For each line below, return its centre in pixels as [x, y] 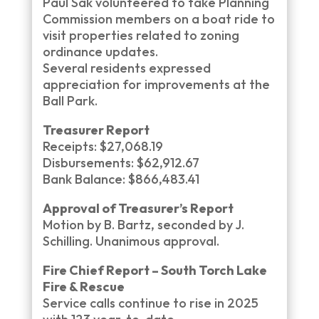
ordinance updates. [100, 52]
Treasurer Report [96, 130]
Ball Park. [70, 101]
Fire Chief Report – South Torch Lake [155, 270]
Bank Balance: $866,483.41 [121, 179]
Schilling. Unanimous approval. [131, 241]
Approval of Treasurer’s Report [138, 208]
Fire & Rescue [83, 287]
